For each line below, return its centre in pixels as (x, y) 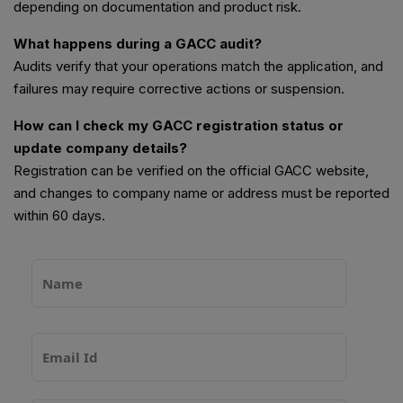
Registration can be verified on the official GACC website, (191, 171)
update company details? (100, 148)
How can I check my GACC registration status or (179, 126)
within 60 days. (59, 216)
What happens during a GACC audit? (138, 44)
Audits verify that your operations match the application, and (198, 67)
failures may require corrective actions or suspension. (179, 89)
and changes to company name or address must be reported (201, 193)
